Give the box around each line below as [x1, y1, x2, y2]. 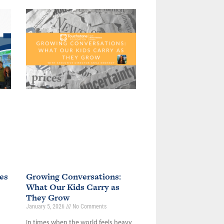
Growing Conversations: [25, 170, 121, 183]
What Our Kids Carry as [25, 181, 119, 193]
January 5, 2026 [25, 203, 66, 210]
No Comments [70, 203, 106, 210]
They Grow [25, 191, 69, 204]
